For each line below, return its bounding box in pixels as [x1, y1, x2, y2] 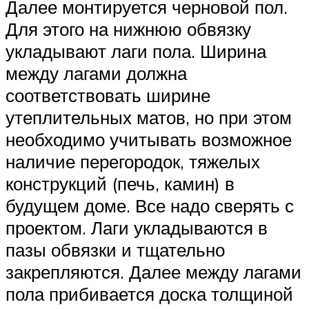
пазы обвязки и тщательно [6, 238, 225, 261]
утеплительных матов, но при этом [6, 106, 292, 128]
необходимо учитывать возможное [6, 128, 292, 150]
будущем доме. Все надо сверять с [6, 194, 294, 217]
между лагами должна [6, 61, 187, 84]
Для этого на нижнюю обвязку [6, 17, 251, 40]
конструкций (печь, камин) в [6, 172, 235, 195]
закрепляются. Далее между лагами [6, 260, 301, 283]
